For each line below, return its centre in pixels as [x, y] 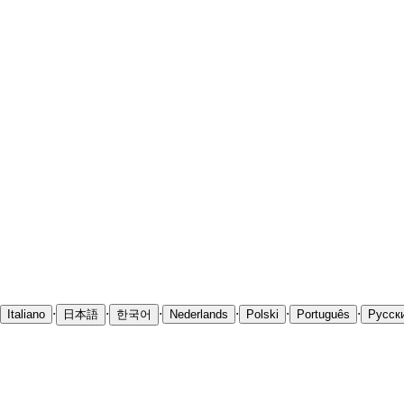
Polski [262, 314]
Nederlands [199, 314]
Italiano [26, 314]
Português [323, 314]
